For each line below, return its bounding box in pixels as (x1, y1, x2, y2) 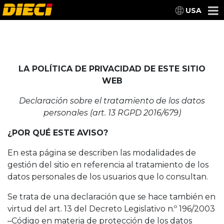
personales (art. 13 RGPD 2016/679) (43, 108, 181, 117)
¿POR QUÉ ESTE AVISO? (7, 128, 108, 137)
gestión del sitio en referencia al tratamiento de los (7, 160, 208, 169)
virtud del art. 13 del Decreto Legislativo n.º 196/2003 (7, 204, 215, 213)
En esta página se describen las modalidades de (7, 148, 196, 157)
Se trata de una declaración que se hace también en (7, 192, 215, 201)
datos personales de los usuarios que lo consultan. (7, 172, 208, 181)
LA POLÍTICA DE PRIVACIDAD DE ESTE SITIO (18, 64, 205, 73)
